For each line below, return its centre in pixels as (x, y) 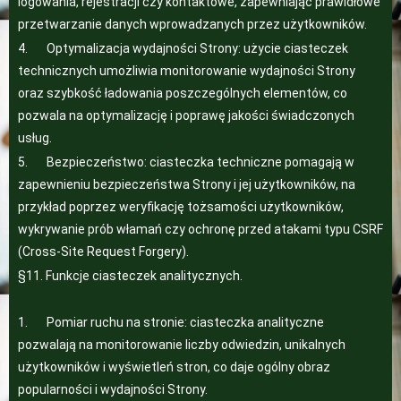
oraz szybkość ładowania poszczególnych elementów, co (183, 93)
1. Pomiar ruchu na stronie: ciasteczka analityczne (171, 322)
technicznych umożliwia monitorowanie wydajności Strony (187, 71)
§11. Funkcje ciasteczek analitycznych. (130, 276)
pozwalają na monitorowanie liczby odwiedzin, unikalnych (182, 345)
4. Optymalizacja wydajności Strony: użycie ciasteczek (183, 48)
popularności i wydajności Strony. (113, 389)
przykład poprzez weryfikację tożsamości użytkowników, (181, 207)
